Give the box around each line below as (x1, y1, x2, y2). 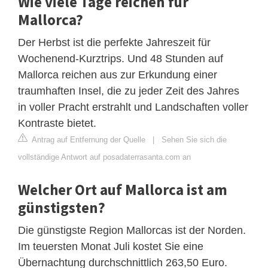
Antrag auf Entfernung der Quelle (30, 135, 145, 144)
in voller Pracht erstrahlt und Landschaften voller (18, 100, 248, 113)
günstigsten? (18, 197, 105, 217)
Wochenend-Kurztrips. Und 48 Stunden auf (18, 52, 223, 65)
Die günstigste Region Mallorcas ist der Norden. (18, 224, 246, 236)
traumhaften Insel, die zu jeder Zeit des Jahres (18, 84, 239, 97)
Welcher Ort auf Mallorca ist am (18, 179, 227, 199)
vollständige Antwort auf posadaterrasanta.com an (18, 152, 191, 162)
